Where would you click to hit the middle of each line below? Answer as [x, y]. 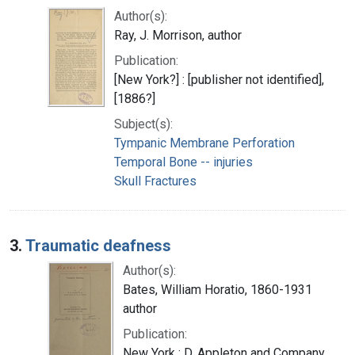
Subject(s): [143, 124]
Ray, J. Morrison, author [178, 35]
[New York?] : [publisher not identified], [219, 79]
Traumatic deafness [98, 245]
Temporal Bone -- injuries [183, 162]
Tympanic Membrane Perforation [204, 143]
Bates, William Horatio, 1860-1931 [218, 289]
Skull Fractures [155, 181]
